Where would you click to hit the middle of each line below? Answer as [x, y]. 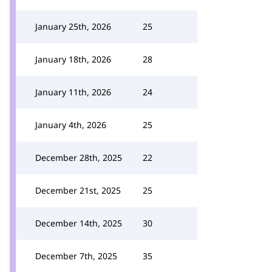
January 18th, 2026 [73, 59]
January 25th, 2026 [73, 26]
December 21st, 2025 [78, 190]
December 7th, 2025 [76, 256]
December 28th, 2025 [79, 158]
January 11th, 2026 [73, 92]
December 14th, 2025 [79, 223]
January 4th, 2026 [71, 125]
